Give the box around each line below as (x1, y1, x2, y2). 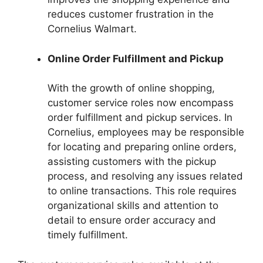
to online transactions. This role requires (48, 185, 237, 197)
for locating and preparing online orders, (48, 141, 237, 153)
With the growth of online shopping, (48, 82, 215, 94)
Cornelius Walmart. (48, 23, 137, 35)
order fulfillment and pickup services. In (48, 112, 232, 123)
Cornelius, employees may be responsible (48, 126, 244, 138)
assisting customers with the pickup (48, 156, 216, 167)
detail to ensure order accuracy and (48, 214, 216, 226)
